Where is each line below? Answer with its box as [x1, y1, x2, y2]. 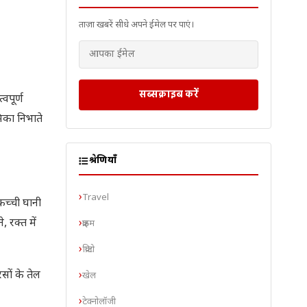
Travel [82, 191, 109, 204]
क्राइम [82, 217, 95, 230]
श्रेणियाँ [88, 155, 116, 167]
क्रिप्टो [82, 243, 95, 256]
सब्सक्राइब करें [138, 88, 199, 99]
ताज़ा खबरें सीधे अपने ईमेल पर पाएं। [79, 19, 194, 31]
